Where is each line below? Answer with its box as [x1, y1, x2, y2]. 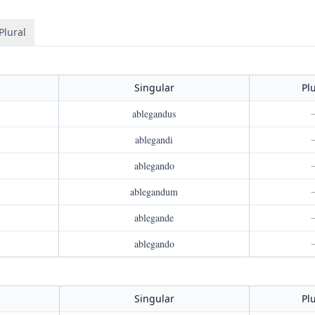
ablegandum [130, 185, 178, 198]
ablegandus [132, 107, 176, 120]
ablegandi [135, 133, 173, 146]
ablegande [134, 211, 174, 224]
